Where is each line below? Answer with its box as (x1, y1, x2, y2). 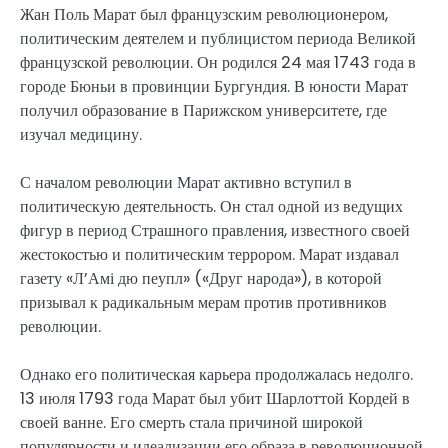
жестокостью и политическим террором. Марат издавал (20, 243, 399, 267)
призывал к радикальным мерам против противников (20, 291, 387, 315)
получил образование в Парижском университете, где (20, 99, 387, 123)
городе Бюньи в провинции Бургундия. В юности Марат (20, 75, 408, 99)
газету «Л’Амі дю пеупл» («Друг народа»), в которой (20, 267, 382, 291)
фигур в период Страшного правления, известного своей (20, 219, 410, 243)
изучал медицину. (20, 123, 142, 147)
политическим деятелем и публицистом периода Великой (20, 27, 416, 51)
